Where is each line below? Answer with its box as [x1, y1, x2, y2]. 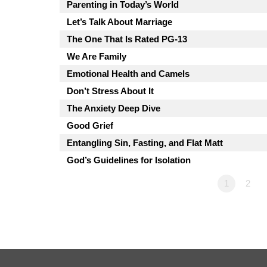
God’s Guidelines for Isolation [67, 154, 191, 165]
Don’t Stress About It [67, 85, 154, 96]
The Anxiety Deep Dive [67, 103, 160, 113]
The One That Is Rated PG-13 [67, 33, 187, 44]
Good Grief [67, 120, 113, 131]
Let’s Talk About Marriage [67, 16, 172, 27]
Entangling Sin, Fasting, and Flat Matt [67, 137, 223, 148]
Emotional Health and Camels [67, 68, 190, 79]
